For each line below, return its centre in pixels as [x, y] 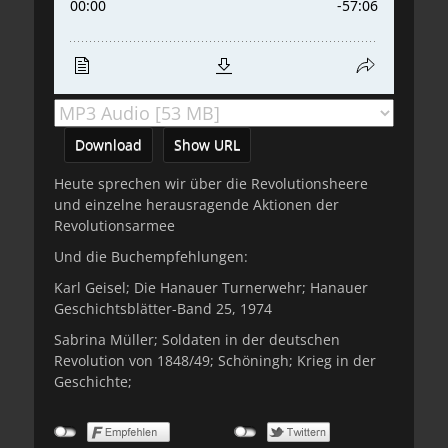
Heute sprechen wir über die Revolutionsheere [211, 183]
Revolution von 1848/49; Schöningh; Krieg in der [215, 360]
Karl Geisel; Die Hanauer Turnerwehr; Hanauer [211, 287]
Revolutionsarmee [114, 225]
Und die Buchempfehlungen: [151, 256]
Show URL [207, 144]
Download [108, 144]
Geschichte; [93, 381]
